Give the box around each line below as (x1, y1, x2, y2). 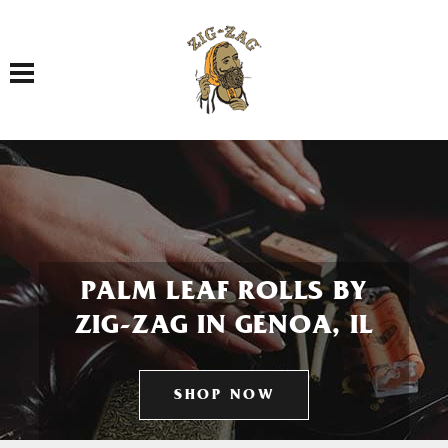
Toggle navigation (21, 52, 88, 71)
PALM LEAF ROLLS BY (81, 280, 367, 308)
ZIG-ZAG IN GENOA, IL (74, 314, 374, 342)
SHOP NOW (174, 389, 274, 404)
